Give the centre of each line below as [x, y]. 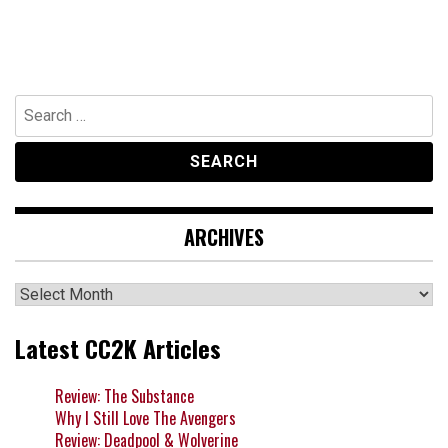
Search [35, 105]
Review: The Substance [124, 396]
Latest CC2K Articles [118, 348]
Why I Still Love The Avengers [145, 418]
